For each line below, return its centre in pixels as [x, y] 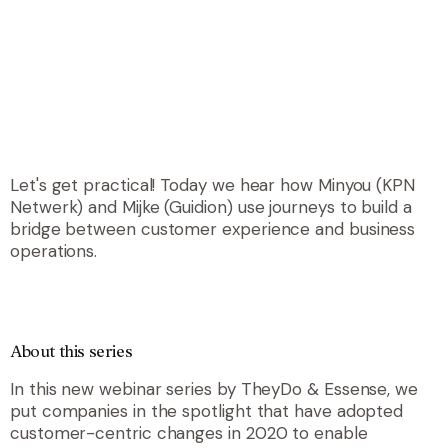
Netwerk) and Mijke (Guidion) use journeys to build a [211, 206]
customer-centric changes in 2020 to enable [189, 432]
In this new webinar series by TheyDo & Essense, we [214, 388]
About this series [71, 352]
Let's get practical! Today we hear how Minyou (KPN [213, 184]
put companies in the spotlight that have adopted [207, 410]
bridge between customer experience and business [213, 228]
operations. [54, 250]
